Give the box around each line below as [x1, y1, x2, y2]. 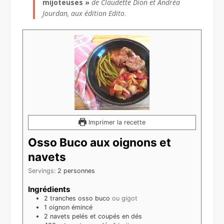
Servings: [28, 166, 57, 174]
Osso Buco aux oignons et [28, 135, 171, 149]
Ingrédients [28, 184, 70, 194]
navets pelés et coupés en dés [50, 212, 142, 220]
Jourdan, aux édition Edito [42, 8, 124, 18]
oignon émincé [49, 203, 92, 211]
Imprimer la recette [86, 118, 146, 126]
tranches [50, 194, 76, 202]
